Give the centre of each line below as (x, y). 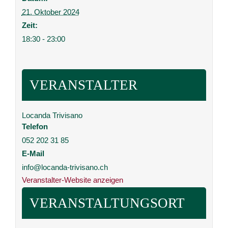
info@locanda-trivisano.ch (65, 167)
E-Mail (33, 153)
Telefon (35, 126)
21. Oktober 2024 (50, 12)
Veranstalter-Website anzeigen (72, 180)
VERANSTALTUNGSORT (107, 203)
